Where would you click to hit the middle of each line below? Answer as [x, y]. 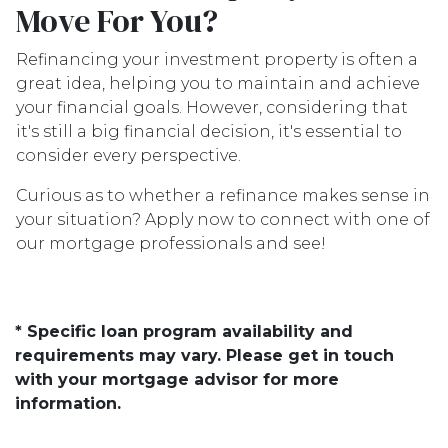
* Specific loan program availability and [184, 331]
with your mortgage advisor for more [177, 379]
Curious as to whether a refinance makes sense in [223, 195]
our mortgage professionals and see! [171, 243]
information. [68, 403]
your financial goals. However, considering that [212, 107]
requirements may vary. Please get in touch [204, 355]
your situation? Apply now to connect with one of [223, 219]
